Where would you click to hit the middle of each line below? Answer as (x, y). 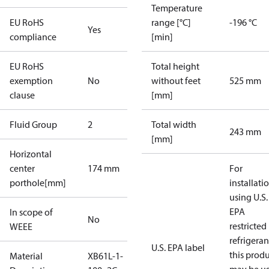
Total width (174, 124)
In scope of (31, 212)
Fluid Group (33, 124)
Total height (175, 66)
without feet (176, 80)
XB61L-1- (105, 256)
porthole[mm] (38, 183)
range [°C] (171, 22)
